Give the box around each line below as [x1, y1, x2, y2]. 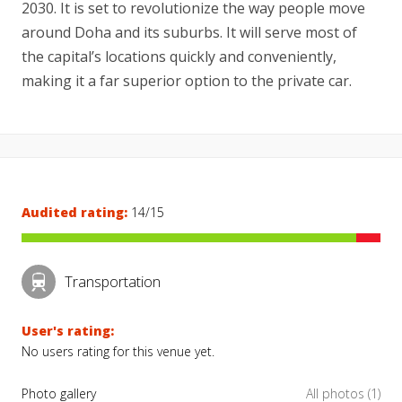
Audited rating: [22, 204, 127, 221]
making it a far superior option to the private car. [22, 71, 352, 91]
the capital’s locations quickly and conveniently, [22, 47, 336, 66]
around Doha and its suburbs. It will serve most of [22, 22, 357, 42]
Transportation [65, 271, 161, 292]
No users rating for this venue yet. [22, 343, 214, 360]
